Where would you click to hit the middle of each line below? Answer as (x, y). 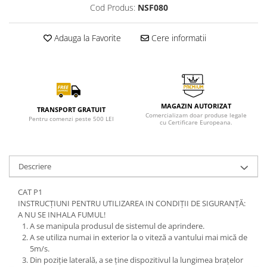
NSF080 (153, 7)
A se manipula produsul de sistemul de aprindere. (117, 226)
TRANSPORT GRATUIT (71, 109)
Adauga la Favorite (86, 38)
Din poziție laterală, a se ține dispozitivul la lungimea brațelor (136, 260)
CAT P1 (30, 192)
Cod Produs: (113, 7)
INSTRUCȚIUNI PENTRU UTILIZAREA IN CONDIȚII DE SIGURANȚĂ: (132, 203)
